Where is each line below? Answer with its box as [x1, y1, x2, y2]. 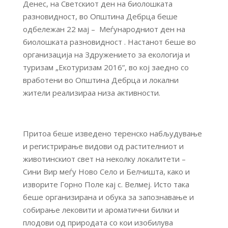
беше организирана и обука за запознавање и [22, 192, 194, 202]
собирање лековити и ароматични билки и [22, 205, 179, 215]
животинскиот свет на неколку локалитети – [22, 154, 186, 164]
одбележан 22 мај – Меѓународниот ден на [22, 24, 185, 34]
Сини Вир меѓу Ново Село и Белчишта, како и [22, 166, 190, 177]
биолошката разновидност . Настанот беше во [22, 37, 196, 47]
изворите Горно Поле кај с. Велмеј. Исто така [22, 179, 189, 189]
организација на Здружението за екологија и [22, 49, 190, 60]
